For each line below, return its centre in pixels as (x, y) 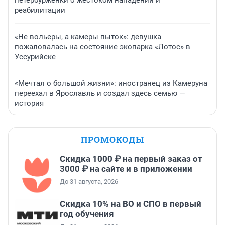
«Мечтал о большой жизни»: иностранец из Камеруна (111, 84)
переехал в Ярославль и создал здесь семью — (100, 94)
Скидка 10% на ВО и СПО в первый (131, 204)
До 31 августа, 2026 (89, 182)
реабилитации (40, 10)
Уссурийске (35, 57)
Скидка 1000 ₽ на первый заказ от (131, 159)
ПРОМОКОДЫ (113, 140)
